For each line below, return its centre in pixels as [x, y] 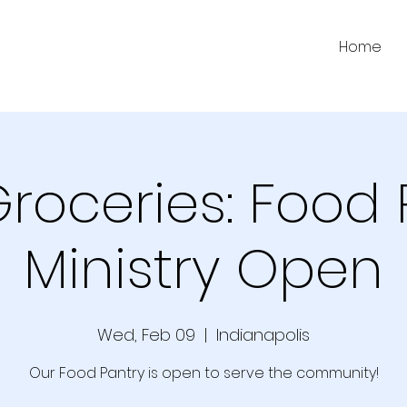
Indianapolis [263, 334]
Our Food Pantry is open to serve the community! [203, 372]
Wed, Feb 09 [146, 334]
